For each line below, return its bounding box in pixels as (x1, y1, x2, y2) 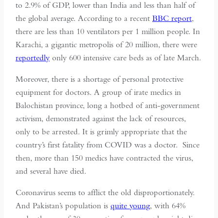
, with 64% (150, 200, 185, 211)
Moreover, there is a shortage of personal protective (16, 74, 183, 85)
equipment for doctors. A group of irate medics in (16, 87, 181, 98)
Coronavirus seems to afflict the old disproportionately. (16, 187, 195, 198)
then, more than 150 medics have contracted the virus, (16, 153, 193, 163)
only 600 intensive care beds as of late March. (50, 53, 201, 63)
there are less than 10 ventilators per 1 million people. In (16, 26, 200, 37)
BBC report (152, 13, 192, 24)
